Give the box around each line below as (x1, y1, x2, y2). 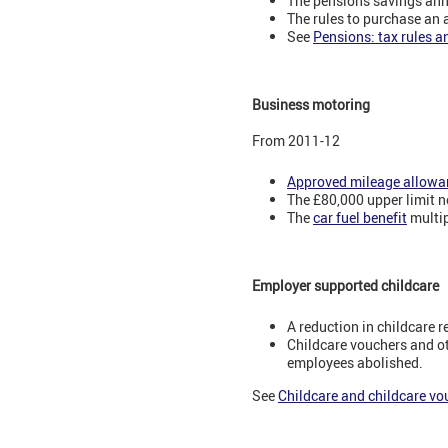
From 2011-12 (252, 131, 340, 151)
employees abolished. (287, 352, 423, 372)
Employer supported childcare (252, 276, 439, 296)
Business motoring (252, 95, 370, 115)
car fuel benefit (313, 207, 407, 227)
